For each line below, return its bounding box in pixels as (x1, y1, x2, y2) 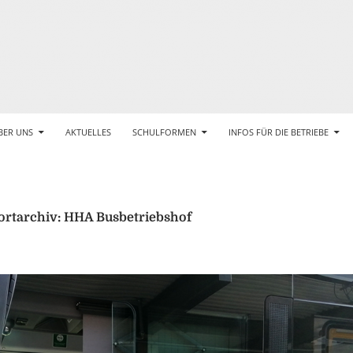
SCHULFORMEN (132, 126, 196, 138)
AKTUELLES (65, 126, 111, 138)
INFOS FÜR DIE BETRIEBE (229, 126, 329, 138)
